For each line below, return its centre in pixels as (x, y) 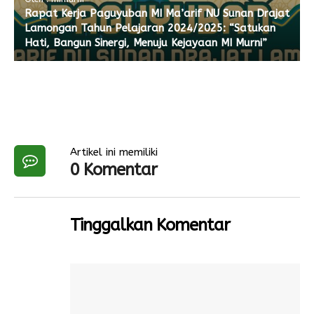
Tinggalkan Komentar (150, 225)
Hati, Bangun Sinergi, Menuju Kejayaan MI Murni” (146, 43)
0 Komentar (114, 170)
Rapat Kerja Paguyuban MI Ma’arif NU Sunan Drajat (157, 13)
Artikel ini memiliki (114, 152)
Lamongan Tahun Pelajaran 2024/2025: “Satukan (150, 28)
